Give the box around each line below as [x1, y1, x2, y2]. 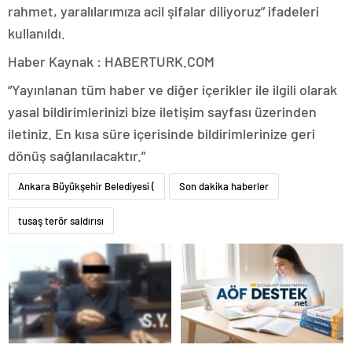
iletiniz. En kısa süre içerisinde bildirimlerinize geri [8, 124, 315, 142]
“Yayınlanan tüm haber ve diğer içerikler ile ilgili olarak [8, 80, 337, 98]
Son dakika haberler [179, 179, 269, 192]
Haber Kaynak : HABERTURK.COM [8, 52, 214, 70]
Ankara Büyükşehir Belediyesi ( [18, 179, 155, 192]
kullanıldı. [8, 24, 65, 42]
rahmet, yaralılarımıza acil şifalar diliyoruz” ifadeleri [8, 2, 319, 20]
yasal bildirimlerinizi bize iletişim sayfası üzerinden [8, 102, 317, 120]
